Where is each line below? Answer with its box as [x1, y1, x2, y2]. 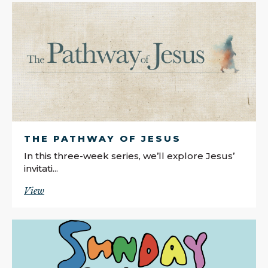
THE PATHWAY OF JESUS [24, 132, 181, 144]
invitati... [24, 162, 58, 174]
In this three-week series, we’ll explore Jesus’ [24, 150, 234, 162]
